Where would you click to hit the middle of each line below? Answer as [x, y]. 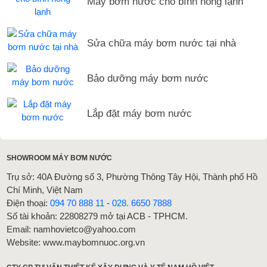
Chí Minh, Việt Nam [45, 190]
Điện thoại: [29, 203]
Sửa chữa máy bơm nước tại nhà [161, 43]
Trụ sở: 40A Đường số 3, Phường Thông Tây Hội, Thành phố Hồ [132, 176]
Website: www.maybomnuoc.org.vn [76, 242]
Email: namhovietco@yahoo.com [72, 229]
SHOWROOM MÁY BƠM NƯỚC [60, 158]
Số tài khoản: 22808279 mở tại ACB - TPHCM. [97, 216]
